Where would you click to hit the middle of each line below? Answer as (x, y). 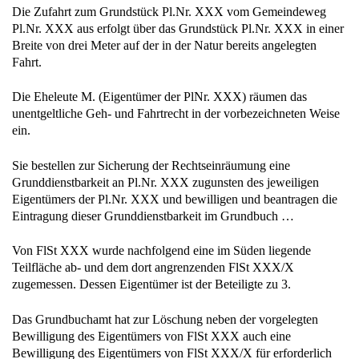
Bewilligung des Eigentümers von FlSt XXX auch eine (151, 336)
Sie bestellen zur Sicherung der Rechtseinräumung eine (151, 165)
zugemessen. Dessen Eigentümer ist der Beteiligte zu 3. (151, 284)
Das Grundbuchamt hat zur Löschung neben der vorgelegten (165, 319)
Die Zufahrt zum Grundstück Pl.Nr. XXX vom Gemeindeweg (169, 12)
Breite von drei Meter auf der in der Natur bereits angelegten (164, 46)
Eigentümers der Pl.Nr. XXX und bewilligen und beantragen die (175, 199)
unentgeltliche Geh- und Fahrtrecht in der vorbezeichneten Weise (176, 114)
